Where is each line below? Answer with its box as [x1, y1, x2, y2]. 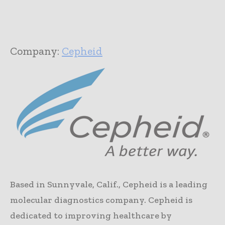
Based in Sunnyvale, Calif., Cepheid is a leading [10, 178, 207, 190]
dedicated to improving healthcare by [10, 209, 172, 221]
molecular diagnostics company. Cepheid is [10, 194, 192, 205]
